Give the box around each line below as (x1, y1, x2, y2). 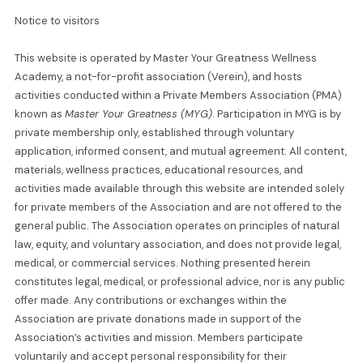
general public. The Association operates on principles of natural (14, 219, 340, 233)
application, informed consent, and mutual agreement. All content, (14, 144, 347, 159)
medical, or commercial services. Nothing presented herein (14, 256, 310, 271)
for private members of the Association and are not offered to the (14, 200, 342, 215)
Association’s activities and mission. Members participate (14, 331, 303, 345)
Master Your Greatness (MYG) (64, 107, 212, 122)
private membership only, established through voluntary (14, 126, 294, 140)
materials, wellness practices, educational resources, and (14, 163, 303, 177)
